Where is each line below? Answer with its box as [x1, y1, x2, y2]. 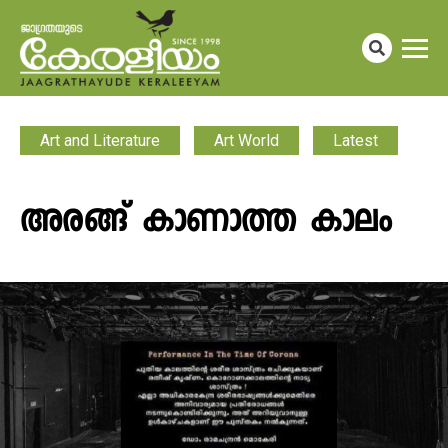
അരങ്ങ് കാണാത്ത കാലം [20, 198, 392, 249]
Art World [214, 131, 279, 150]
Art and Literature [40, 131, 160, 150]
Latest [333, 131, 378, 150]
